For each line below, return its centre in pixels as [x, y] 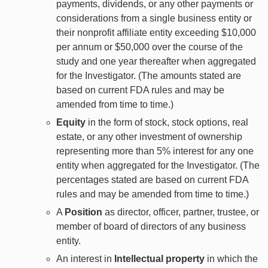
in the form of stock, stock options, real [167, 122]
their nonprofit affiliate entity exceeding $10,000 [156, 32]
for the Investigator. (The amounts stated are [149, 75]
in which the [231, 258]
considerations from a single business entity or [154, 18]
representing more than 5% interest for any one [155, 151]
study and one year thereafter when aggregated [156, 61]
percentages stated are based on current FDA [152, 179]
